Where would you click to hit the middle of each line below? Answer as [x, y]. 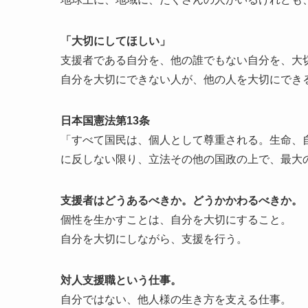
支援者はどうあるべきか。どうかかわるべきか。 [181, 200]
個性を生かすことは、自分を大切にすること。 [176, 219]
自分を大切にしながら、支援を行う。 [154, 239]
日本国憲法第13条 [105, 120]
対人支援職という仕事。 [121, 280]
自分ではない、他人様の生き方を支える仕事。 [176, 299]
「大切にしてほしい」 [115, 41]
